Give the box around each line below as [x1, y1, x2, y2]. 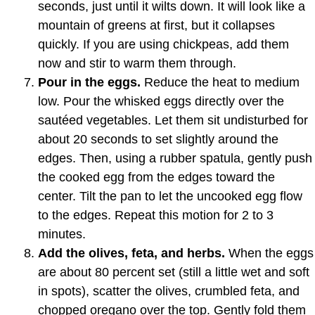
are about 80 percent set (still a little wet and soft [38, 264, 309, 279]
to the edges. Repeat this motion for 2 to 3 [38, 207, 274, 222]
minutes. [38, 226, 86, 241]
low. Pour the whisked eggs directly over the [38, 94, 284, 108]
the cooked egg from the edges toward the [38, 169, 275, 184]
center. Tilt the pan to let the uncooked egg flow [38, 188, 302, 203]
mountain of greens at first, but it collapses [38, 18, 275, 32]
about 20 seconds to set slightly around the [38, 131, 278, 146]
